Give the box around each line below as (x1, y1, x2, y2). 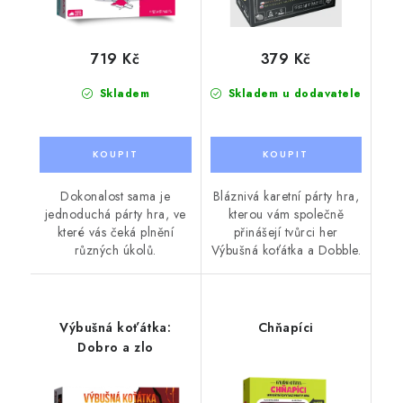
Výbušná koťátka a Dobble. (210, 241, 361, 260)
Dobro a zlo (77, 338, 154, 357)
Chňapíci (257, 318, 314, 337)
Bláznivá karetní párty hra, (212, 187, 359, 206)
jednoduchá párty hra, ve (44, 205, 186, 224)
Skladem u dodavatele (224, 85, 362, 103)
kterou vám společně (228, 205, 344, 224)
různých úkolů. (74, 241, 157, 260)
